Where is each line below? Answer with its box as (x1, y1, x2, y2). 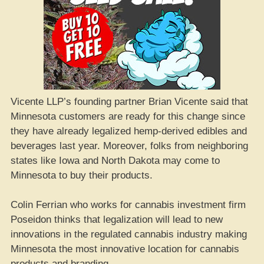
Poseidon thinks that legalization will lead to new (11, 214, 223, 225)
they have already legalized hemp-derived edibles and (11, 125, 247, 137)
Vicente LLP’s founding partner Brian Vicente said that (11, 95, 248, 107)
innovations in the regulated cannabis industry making (11, 229, 247, 240)
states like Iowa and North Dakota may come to (11, 154, 220, 166)
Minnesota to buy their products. (11, 169, 153, 181)
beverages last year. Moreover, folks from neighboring (11, 140, 248, 151)
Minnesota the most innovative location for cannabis (11, 243, 239, 255)
